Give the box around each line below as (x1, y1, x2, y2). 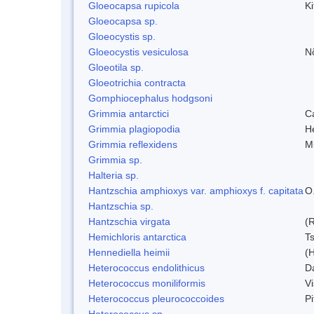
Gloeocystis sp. (88, 30, 156, 42)
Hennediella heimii (88, 246, 170, 258)
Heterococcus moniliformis (88, 277, 205, 289)
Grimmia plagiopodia (88, 123, 180, 135)
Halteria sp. (88, 169, 139, 181)
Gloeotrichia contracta (88, 76, 186, 88)
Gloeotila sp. (88, 61, 144, 73)
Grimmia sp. (88, 153, 142, 165)
